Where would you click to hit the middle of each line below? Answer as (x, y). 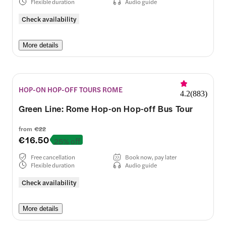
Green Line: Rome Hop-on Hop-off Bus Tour (106, 108)
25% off (67, 141)
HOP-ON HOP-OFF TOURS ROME (71, 89)
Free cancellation (53, 157)
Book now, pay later (151, 157)
